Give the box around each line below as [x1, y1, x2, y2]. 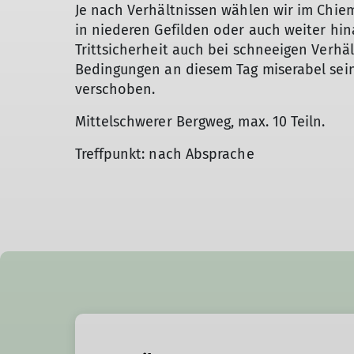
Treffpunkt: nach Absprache [74, 145, 254, 163]
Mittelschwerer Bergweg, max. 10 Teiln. [74, 113, 326, 130]
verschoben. [74, 81, 156, 98]
